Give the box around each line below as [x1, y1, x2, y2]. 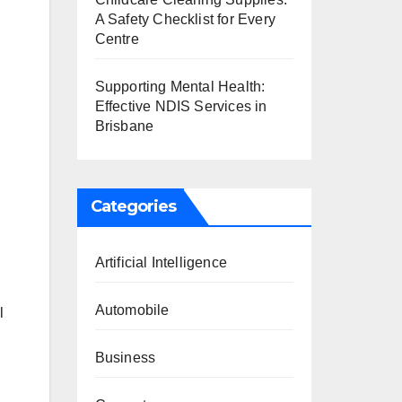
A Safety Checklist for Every [94, 12, 276, 27]
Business [94, 350, 156, 365]
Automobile [94, 302, 170, 318]
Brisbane [94, 118, 154, 134]
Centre [94, 31, 139, 47]
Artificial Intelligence [94, 255, 228, 270]
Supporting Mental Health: [94, 79, 266, 94]
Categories [90, 197, 177, 216]
